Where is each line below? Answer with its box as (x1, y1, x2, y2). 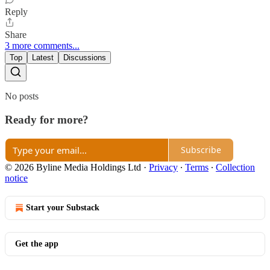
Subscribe (181, 144, 221, 156)
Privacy (149, 162, 178, 172)
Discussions (63, 53, 106, 63)
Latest (32, 53, 54, 63)
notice (5, 172, 28, 183)
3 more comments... (5, 40, 80, 51)
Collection (216, 162, 255, 172)
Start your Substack (26, 202, 99, 212)
